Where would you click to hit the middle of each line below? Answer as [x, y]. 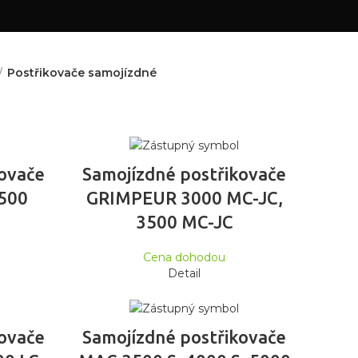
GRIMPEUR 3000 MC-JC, [184, 198]
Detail [185, 274]
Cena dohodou [185, 258]
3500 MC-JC [184, 222]
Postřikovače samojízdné [82, 73]
